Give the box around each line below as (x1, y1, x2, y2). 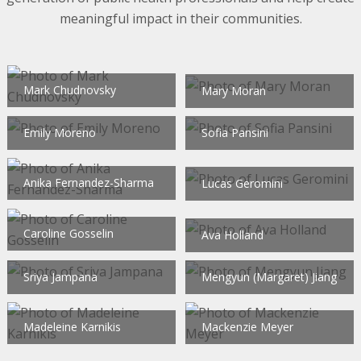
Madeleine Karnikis (23, 318, 121, 334)
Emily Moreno (23, 125, 96, 140)
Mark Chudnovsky (23, 81, 116, 98)
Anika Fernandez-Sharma (23, 175, 154, 190)
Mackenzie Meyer (201, 318, 293, 334)
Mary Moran (201, 83, 266, 98)
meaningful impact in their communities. (59, 9, 302, 27)
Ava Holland (201, 226, 263, 243)
